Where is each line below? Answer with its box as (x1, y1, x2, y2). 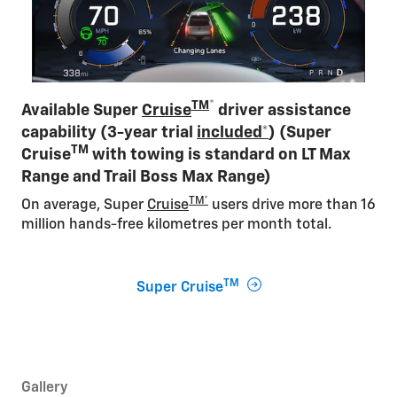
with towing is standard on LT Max (89, 147, 351, 164)
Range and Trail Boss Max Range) (21, 169, 271, 186)
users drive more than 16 (208, 198, 376, 214)
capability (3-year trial (21, 125, 197, 142)
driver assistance (214, 103, 351, 120)
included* (197, 125, 269, 142)
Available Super (21, 103, 142, 120)
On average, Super (21, 198, 147, 214)
